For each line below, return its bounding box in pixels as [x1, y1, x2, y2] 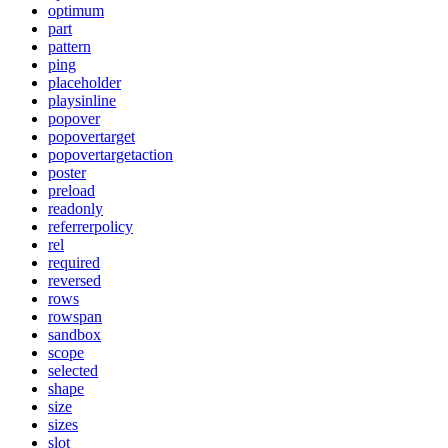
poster [48, 163, 86, 181]
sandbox [48, 325, 101, 343]
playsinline [48, 91, 116, 109]
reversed [48, 271, 101, 289]
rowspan [48, 307, 102, 325]
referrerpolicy [48, 217, 133, 235]
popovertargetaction [48, 145, 173, 163]
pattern [48, 37, 91, 55]
